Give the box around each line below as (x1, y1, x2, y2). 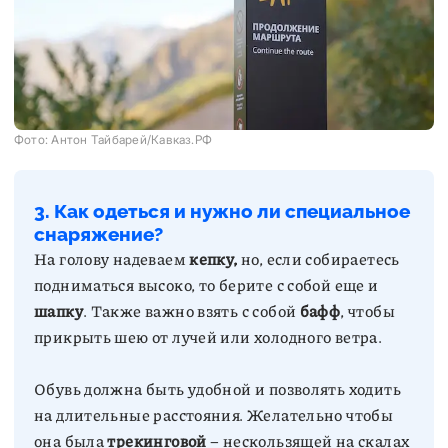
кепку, (189, 247, 238, 270)
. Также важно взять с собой (82, 299, 300, 322)
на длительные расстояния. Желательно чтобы (34, 403, 394, 426)
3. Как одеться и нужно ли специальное (34, 200, 410, 222)
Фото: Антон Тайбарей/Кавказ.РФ (14, 132, 213, 147)
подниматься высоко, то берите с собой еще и (34, 273, 379, 296)
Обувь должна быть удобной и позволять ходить (34, 377, 401, 400)
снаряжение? (34, 223, 163, 245)
